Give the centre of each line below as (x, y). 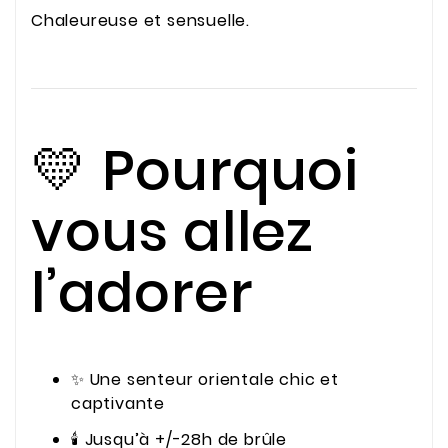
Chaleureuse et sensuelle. (140, 20)
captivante (118, 403)
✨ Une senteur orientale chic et (205, 379)
